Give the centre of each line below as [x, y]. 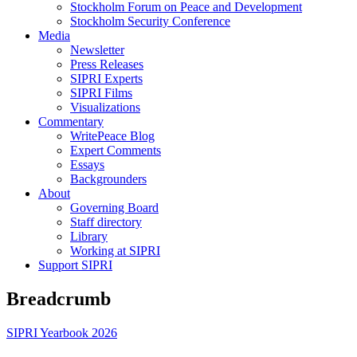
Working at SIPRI [115, 251]
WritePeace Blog [112, 136]
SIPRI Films [101, 93]
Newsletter [97, 50]
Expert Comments [116, 151]
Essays [87, 165]
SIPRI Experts [106, 79]
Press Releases [107, 65]
